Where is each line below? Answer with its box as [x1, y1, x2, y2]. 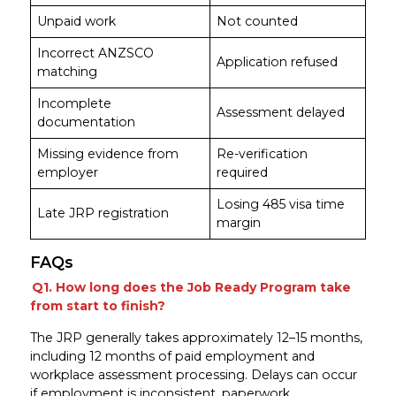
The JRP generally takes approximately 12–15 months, [29, 329, 362, 346]
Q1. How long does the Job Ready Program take [32, 278, 352, 295]
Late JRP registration [36, 204, 169, 221]
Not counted [216, 12, 298, 29]
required [216, 164, 268, 180]
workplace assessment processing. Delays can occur [29, 366, 357, 383]
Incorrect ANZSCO [36, 44, 154, 61]
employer [36, 164, 98, 180]
